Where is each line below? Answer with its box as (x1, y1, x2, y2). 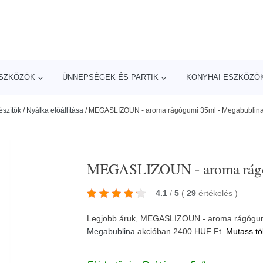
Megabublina (87, 227, 136, 236)
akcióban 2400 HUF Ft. (135, 227, 227, 236)
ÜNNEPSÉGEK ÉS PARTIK (62, 73, 159, 82)
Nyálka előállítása (26, 106, 83, 114)
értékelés (198, 188, 235, 198)
